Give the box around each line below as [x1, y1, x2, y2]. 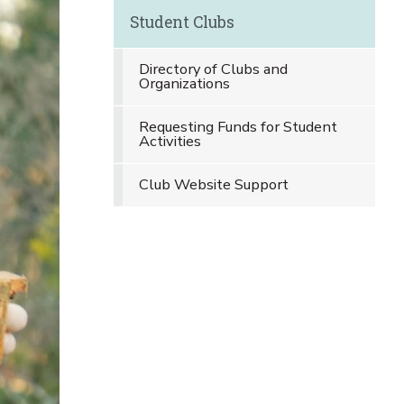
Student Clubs [129, 12, 234, 32]
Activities [138, 131, 201, 151]
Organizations [138, 73, 230, 94]
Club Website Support [138, 174, 289, 195]
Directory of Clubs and [138, 59, 288, 79]
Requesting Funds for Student [138, 116, 337, 137]
